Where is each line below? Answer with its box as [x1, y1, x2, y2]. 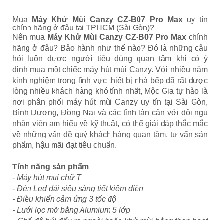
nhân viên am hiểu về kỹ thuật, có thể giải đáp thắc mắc [12, 119, 208, 128]
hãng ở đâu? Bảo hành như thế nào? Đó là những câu [12, 44, 208, 53]
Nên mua [12, 33, 47, 42]
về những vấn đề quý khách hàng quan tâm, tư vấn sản [12, 130, 208, 139]
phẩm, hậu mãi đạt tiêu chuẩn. [12, 141, 117, 150]
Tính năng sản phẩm [12, 163, 89, 171]
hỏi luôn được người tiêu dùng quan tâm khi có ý [12, 55, 208, 63]
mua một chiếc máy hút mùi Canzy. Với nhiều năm [29, 65, 208, 74]
